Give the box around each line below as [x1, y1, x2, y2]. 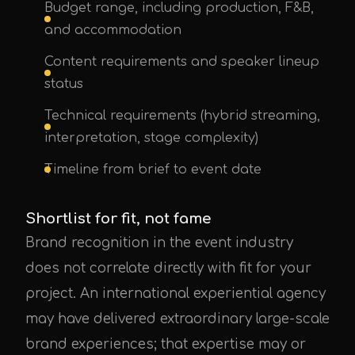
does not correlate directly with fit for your [25, 261, 311, 276]
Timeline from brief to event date [44, 162, 261, 177]
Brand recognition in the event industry [25, 235, 293, 250]
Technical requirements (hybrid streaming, [44, 109, 320, 123]
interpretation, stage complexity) [44, 131, 258, 145]
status [44, 77, 83, 91]
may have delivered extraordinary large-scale [25, 311, 330, 326]
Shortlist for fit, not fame [25, 211, 212, 227]
